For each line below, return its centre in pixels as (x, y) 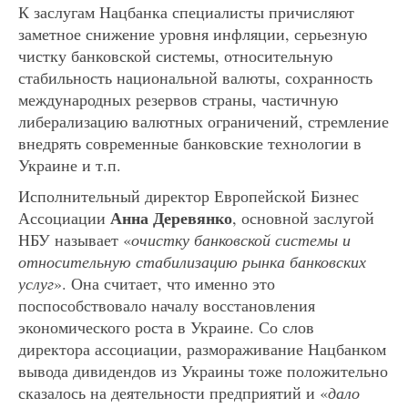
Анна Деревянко (171, 217)
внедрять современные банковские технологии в (190, 143)
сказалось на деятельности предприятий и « (173, 392)
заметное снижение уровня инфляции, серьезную (193, 33)
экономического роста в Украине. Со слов (166, 326)
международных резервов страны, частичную (178, 99)
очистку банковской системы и (241, 239)
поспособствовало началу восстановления (167, 305)
